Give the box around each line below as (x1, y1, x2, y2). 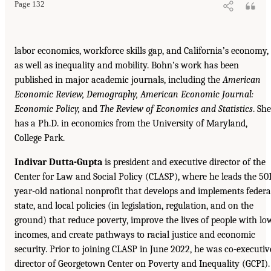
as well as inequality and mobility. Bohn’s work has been (15, 59, 239, 71)
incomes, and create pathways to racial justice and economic (15, 229, 255, 240)
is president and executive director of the (102, 156, 266, 168)
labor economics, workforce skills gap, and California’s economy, (15, 45, 269, 56)
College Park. (15, 132, 65, 143)
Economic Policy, (15, 103, 80, 114)
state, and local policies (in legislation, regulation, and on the (15, 200, 253, 211)
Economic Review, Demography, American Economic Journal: (15, 88, 253, 100)
